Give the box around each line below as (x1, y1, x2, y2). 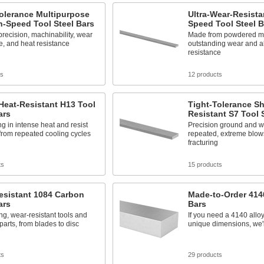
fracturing (187, 138, 218, 147)
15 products (187, 161, 222, 168)
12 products (187, 71, 222, 78)
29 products (187, 251, 222, 258)
